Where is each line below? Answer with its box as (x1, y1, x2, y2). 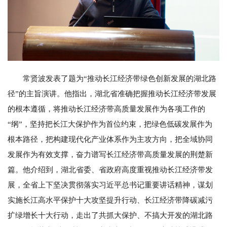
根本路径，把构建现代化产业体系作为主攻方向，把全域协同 (8, 135, 213, 144)
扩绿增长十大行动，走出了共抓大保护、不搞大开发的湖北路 (8, 211, 213, 220)
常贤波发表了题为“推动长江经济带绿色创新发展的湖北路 (23, 74, 216, 83)
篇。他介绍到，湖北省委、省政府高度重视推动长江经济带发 (8, 166, 213, 174)
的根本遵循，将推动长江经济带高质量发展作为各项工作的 (8, 105, 205, 113)
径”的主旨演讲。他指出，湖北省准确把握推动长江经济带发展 (8, 90, 216, 98)
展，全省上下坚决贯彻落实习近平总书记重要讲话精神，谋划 (8, 181, 213, 190)
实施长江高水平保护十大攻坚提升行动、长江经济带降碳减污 (8, 196, 213, 205)
